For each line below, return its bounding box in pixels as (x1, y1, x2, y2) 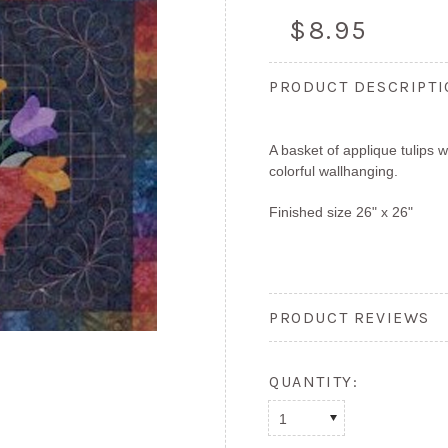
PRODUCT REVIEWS (269, 308, 430, 327)
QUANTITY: (269, 372, 359, 391)
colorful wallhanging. (269, 163, 410, 179)
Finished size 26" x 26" (269, 204, 413, 220)
